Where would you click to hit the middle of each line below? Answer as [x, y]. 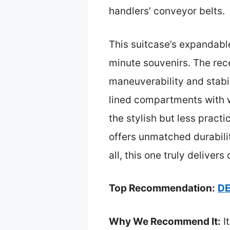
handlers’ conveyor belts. [167, 11]
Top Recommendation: [162, 188]
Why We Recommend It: [165, 221]
